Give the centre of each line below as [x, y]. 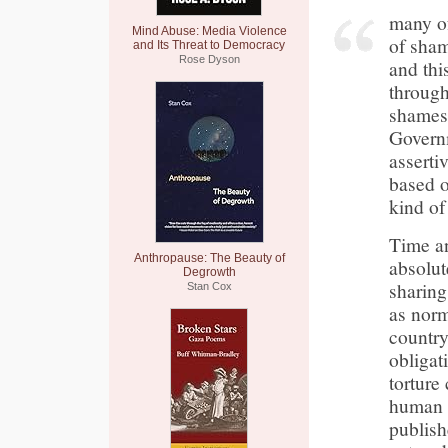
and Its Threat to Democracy [209, 45]
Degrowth [209, 272]
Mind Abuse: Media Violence [209, 31]
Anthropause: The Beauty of [209, 258]
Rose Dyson [209, 59]
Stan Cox [209, 286]
